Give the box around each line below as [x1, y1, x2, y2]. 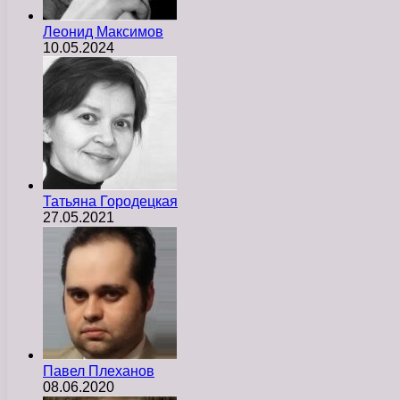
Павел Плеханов [43, 362, 154, 379]
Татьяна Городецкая [43, 193, 178, 209]
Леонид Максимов [43, 23, 163, 39]
